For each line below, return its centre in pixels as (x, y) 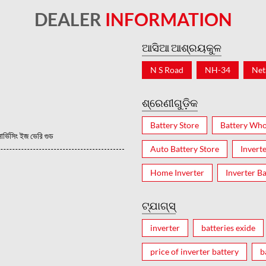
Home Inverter (177, 172)
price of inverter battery (194, 251)
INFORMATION (168, 19)
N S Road (167, 69)
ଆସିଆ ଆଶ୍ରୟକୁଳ (182, 47)
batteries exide (228, 227)
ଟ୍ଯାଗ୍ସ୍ (159, 205)
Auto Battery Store (185, 148)
